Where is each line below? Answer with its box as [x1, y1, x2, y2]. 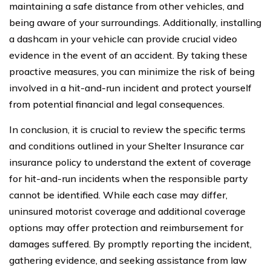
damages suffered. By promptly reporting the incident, [9, 238, 252, 250]
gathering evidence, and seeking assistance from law [9, 254, 247, 267]
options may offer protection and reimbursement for [9, 221, 243, 234]
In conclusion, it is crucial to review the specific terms [9, 123, 246, 136]
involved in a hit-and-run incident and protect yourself [9, 82, 252, 94]
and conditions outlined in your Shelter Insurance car [9, 140, 244, 152]
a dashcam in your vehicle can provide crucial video [9, 33, 237, 45]
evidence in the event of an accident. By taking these [9, 49, 247, 62]
